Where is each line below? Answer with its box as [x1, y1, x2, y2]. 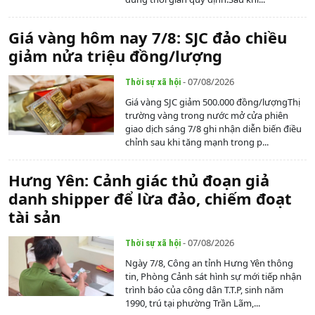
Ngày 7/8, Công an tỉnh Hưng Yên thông [125, 257, 293, 270]
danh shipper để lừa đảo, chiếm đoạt [8, 188, 292, 210]
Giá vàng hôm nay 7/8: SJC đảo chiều [8, 27, 287, 49]
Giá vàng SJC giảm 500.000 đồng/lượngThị [125, 96, 300, 109]
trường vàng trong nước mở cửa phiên [125, 109, 288, 122]
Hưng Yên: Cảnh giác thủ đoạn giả [8, 169, 269, 191]
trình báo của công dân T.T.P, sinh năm [125, 283, 283, 297]
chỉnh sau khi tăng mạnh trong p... [125, 136, 269, 149]
